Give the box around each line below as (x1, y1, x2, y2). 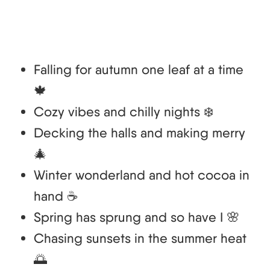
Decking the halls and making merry (34, 125, 245, 141)
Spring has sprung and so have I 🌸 (34, 209, 240, 225)
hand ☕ (34, 188, 78, 204)
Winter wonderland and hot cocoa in (34, 167, 250, 183)
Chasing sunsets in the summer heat (34, 230, 246, 246)
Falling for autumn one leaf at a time (34, 61, 243, 78)
